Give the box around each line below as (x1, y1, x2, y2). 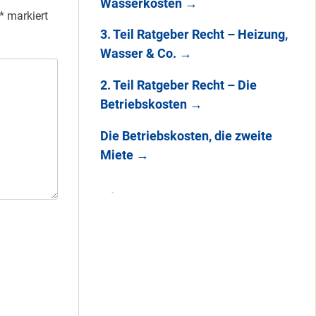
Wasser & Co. (99, 46, 179, 61)
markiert (4, 8, 48, 23)
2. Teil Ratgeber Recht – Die (99, 78, 257, 93)
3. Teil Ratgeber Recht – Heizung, (99, 27, 288, 42)
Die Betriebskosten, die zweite (99, 128, 272, 143)
